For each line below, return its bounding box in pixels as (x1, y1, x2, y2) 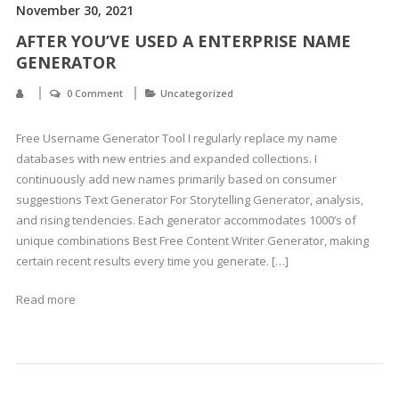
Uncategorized (159, 86, 233, 100)
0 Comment (66, 86, 123, 100)
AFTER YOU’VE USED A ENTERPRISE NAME (15, 30, 351, 52)
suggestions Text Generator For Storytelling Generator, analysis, (15, 191, 363, 208)
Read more (15, 291, 76, 307)
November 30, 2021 (15, 2, 134, 19)
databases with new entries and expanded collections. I (15, 151, 317, 167)
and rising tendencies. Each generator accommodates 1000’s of (15, 212, 356, 228)
